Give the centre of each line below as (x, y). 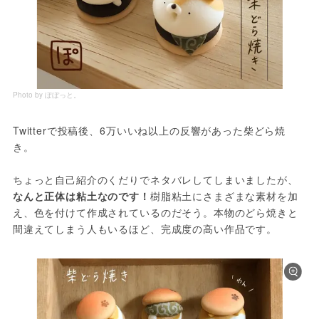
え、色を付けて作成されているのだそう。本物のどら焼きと (155, 213)
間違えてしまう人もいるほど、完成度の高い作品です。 (145, 229)
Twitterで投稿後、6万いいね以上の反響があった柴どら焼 (149, 131)
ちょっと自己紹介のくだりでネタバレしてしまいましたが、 (155, 180)
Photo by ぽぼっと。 (46, 95)
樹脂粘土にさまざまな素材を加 (224, 196)
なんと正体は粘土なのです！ (81, 196)
